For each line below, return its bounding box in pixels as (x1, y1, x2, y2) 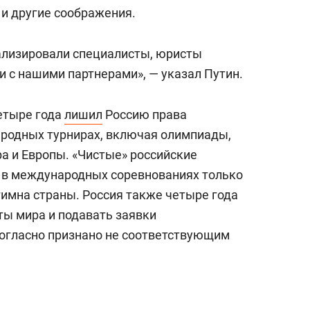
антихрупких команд (169, 17, 293, 32)
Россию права (102, 107, 187, 122)
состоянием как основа (169, 1, 308, 17)
